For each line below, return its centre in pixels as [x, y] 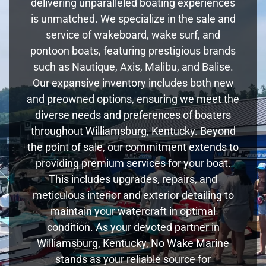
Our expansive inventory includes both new [133, 83]
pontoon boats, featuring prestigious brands [133, 50]
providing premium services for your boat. [133, 163]
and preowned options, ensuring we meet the [133, 99]
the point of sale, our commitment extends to [133, 147]
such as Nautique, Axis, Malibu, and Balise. [133, 66]
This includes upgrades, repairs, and [133, 179]
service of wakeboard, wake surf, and [133, 34]
